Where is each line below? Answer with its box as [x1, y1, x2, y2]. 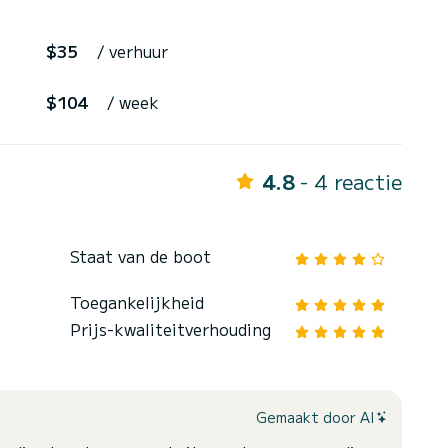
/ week [107, 90, 159, 115]
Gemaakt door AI [256, 406, 374, 427]
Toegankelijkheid [70, 290, 204, 315]
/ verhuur [97, 39, 168, 64]
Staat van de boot [70, 244, 211, 269]
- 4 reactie [300, 167, 402, 197]
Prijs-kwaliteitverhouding [70, 317, 271, 342]
